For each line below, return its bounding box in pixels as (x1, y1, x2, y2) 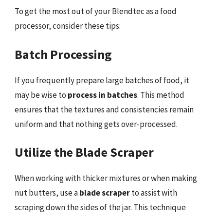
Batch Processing (15, 46, 112, 62)
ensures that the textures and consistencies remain (15, 104, 194, 115)
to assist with (130, 187, 177, 198)
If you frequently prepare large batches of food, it (15, 74, 189, 86)
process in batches (68, 89, 137, 100)
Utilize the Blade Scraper (15, 144, 154, 160)
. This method (137, 89, 184, 100)
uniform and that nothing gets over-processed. (15, 118, 178, 129)
